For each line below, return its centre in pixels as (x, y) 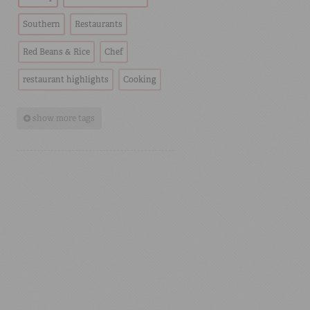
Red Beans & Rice (56, 52)
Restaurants (98, 24)
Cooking (139, 80)
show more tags (63, 118)
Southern (41, 24)
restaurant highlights (65, 80)
